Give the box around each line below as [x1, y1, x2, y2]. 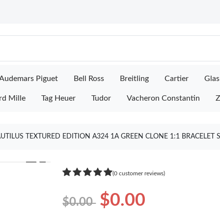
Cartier [165, 75, 189, 82]
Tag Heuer [41, 94, 76, 102]
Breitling [120, 75, 149, 82]
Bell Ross [74, 75, 104, 82]
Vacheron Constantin [127, 94, 200, 102]
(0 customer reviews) [112, 170, 165, 176]
